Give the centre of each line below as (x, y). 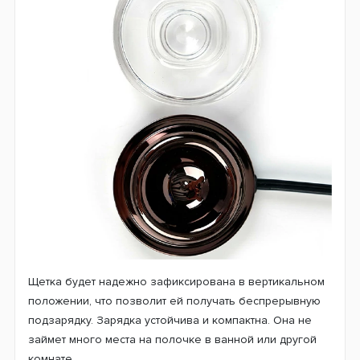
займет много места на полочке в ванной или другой (172, 340)
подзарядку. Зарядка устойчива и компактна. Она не (170, 321)
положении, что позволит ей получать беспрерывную (174, 301)
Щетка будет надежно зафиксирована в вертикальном (176, 282)
